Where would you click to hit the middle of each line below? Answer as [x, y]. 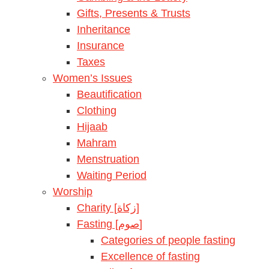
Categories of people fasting [168, 240]
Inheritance [104, 29]
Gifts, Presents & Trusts [134, 13]
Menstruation [108, 159]
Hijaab [92, 126]
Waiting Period [112, 175]
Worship [73, 191]
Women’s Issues [92, 78]
